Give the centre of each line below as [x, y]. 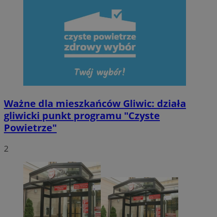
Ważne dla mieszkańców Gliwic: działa [95, 103]
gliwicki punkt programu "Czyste [82, 115]
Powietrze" [30, 127]
